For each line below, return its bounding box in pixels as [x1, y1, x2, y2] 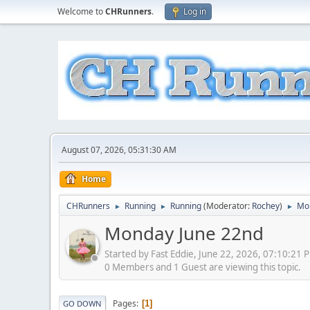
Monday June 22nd [104, 221, 264, 246]
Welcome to [57, 6, 105, 17]
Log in [183, 6, 206, 17]
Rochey [252, 200, 280, 212]
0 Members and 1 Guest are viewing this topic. [104, 260, 301, 273]
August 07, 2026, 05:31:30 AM [62, 144, 176, 156]
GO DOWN [63, 298, 102, 309]
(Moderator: [203, 200, 252, 212]
